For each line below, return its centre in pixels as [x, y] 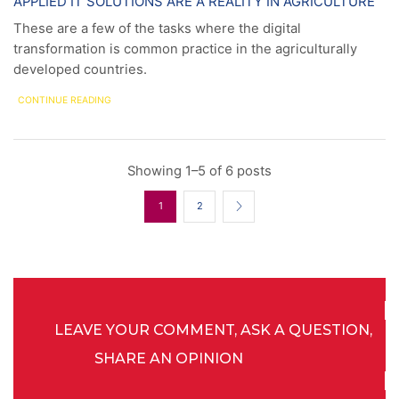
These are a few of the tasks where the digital [157, 28]
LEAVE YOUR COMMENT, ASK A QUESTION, [213, 330]
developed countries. [80, 69]
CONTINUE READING [65, 100]
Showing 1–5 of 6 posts [199, 171]
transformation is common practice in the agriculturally [185, 49]
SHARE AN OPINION [168, 359]
